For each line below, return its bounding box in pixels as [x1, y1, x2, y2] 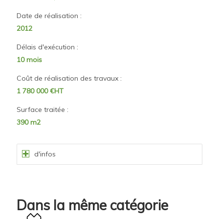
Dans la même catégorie [16, 196, 168, 214]
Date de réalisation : [16, 11, 82, 21]
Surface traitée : [16, 105, 68, 114]
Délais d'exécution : [16, 43, 78, 52]
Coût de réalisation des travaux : [16, 74, 122, 83]
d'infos [34, 149, 56, 158]
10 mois [16, 55, 42, 65]
